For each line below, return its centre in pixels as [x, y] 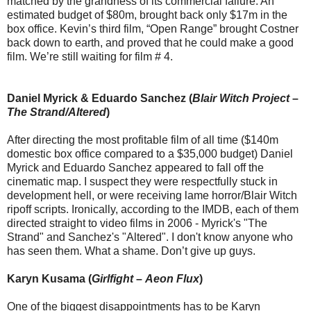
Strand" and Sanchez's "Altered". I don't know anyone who [150, 237]
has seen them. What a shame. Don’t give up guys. [131, 251]
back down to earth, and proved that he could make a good [150, 43]
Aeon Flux [172, 279]
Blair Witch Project [241, 99]
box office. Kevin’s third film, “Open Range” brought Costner [153, 29]
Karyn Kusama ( [49, 279]
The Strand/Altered [57, 112]
